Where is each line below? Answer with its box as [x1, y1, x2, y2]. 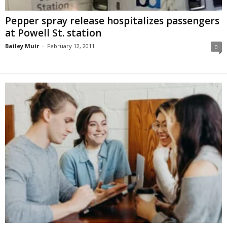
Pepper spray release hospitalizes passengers [5, 14, 219, 28]
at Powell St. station [5, 26, 101, 40]
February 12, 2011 [47, 42, 95, 50]
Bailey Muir [5, 42, 39, 50]
